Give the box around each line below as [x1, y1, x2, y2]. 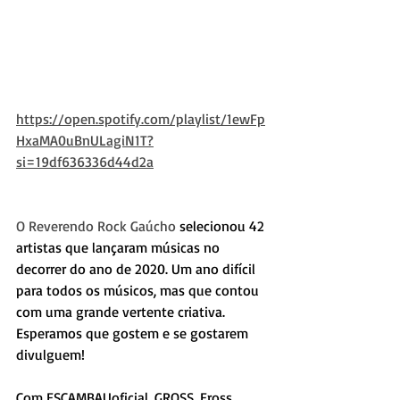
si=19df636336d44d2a [16, 153, 154, 171]
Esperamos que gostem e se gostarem [16, 324, 252, 343]
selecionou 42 [176, 217, 268, 236]
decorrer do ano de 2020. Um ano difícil [16, 260, 259, 279]
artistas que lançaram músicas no [16, 238, 223, 257]
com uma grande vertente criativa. [16, 303, 229, 321]
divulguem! [16, 346, 85, 364]
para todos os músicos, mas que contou [16, 281, 262, 300]
